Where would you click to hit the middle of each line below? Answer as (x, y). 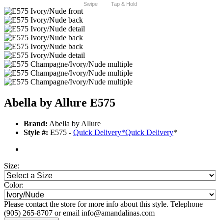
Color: (14, 185)
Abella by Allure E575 (60, 103)
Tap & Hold (124, 4)
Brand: (36, 124)
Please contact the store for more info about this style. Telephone (103, 204)
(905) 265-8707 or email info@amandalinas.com (79, 213)
